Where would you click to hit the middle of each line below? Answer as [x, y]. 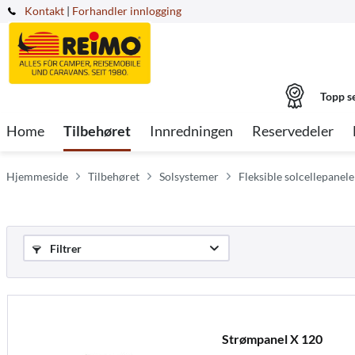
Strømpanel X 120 [272, 338]
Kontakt [44, 11]
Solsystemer [189, 176]
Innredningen [191, 131]
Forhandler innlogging [127, 11]
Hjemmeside [37, 176]
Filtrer [65, 248]
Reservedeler [293, 131]
